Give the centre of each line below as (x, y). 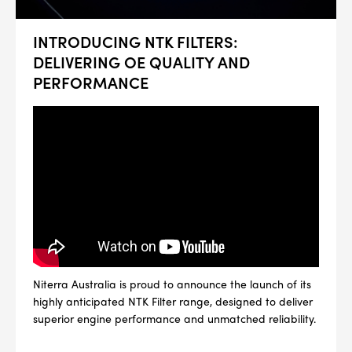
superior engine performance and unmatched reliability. (174, 318)
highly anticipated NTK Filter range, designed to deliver (173, 301)
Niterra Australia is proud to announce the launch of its (172, 283)
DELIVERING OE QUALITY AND (141, 62)
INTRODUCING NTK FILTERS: (136, 41)
